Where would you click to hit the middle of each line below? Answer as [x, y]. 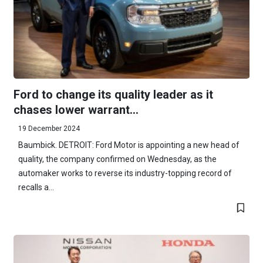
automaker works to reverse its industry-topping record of [125, 173]
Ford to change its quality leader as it [113, 94]
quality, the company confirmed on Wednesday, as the [117, 159]
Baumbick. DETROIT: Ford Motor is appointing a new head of [129, 145]
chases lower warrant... [76, 109]
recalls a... [36, 187]
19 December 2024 [49, 128]
